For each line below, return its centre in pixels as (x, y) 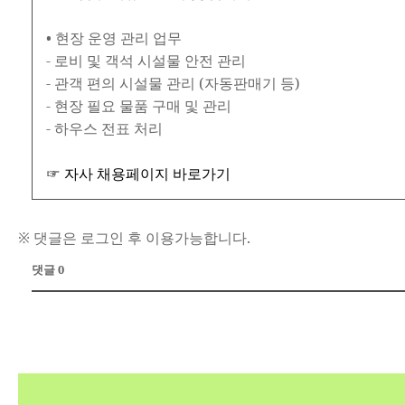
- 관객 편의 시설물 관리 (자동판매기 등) (173, 83)
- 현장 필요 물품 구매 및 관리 (139, 106)
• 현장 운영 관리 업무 (114, 38)
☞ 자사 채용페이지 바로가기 (138, 174)
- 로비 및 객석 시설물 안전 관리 (146, 61)
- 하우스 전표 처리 (104, 128)
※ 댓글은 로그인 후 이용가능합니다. (134, 238)
